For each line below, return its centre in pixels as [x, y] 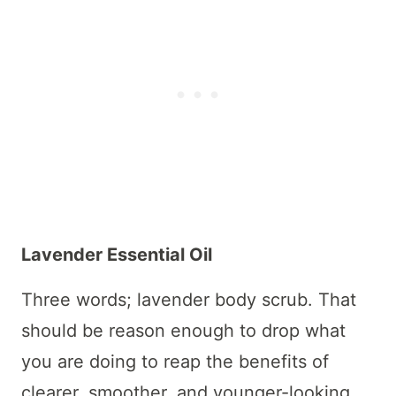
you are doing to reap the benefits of [175, 361]
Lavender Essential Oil [117, 254]
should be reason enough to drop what [183, 330]
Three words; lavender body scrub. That [189, 299]
